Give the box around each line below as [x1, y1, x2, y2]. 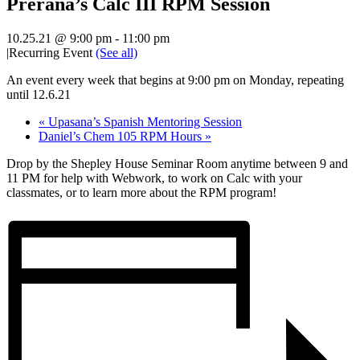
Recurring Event [9, 46, 96, 60]
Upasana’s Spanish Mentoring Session [45, 115, 242, 129]
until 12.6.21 [6, 88, 71, 102]
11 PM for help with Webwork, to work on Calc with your [6, 171, 302, 186]
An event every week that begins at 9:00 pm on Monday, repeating [6, 73, 344, 88]
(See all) [96, 46, 137, 60]
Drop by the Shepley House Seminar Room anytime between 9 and [6, 157, 348, 171]
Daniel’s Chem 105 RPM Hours [39, 129, 205, 144]
